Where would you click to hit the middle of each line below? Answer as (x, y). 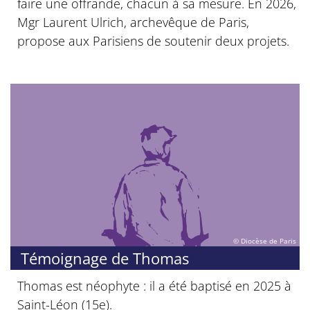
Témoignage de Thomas (105, 258)
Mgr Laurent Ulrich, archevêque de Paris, (133, 22)
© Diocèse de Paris (265, 241)
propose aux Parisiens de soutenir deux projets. (153, 40)
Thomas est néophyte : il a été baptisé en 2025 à (154, 285)
